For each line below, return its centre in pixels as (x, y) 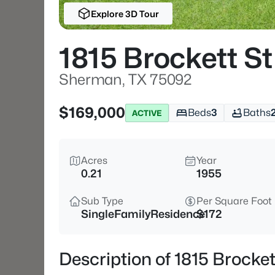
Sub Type (102, 201)
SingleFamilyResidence (143, 214)
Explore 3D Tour (125, 14)
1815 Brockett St (166, 58)
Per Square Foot (234, 201)
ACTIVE (147, 113)
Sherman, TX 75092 (126, 79)
